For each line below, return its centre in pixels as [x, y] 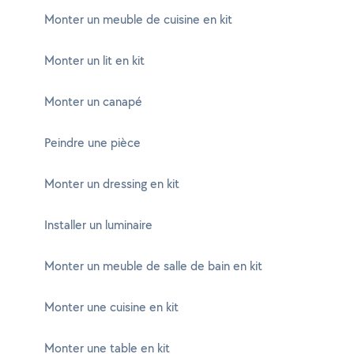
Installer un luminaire [98, 225]
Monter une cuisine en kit [111, 307]
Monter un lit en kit [94, 60]
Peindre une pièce [92, 143]
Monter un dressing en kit [112, 184]
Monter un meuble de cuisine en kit [138, 19]
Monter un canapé [93, 102]
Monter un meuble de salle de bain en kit [153, 266]
